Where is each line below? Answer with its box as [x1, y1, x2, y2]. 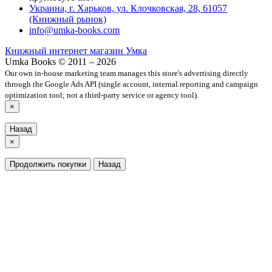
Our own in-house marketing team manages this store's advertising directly [5, 68, 248, 78]
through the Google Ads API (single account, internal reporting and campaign [5, 79, 258, 89]
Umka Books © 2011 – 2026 [5, 56, 116, 67]
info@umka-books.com [29, 24, 120, 35]
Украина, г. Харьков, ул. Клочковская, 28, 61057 [29, 2, 227, 13]
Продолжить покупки [10, 159, 86, 169]
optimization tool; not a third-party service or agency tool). [5, 90, 199, 100]
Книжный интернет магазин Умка [5, 45, 147, 56]
